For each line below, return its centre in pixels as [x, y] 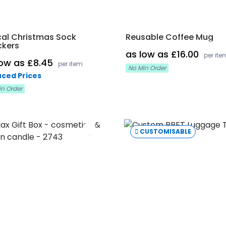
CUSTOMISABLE [166, 131]
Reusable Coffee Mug [169, 37]
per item [70, 64]
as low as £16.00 [163, 54]
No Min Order [147, 68]
